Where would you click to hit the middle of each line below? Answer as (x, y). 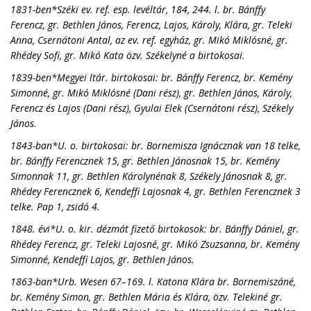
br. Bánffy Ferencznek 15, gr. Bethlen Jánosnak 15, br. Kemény (145, 161)
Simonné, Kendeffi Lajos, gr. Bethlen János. (102, 259)
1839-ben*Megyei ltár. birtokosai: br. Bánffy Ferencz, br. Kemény (151, 77)
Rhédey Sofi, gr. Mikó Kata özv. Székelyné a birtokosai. (128, 55)
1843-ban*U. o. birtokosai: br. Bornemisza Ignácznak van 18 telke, (155, 145)
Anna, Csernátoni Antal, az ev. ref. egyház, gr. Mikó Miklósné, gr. (149, 40)
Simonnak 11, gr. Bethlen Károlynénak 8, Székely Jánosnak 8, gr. (149, 176)
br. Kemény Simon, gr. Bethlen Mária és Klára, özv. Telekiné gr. (146, 297)
